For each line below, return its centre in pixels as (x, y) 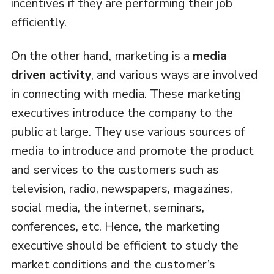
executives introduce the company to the (122, 113)
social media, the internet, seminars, (107, 207)
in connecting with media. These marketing (126, 94)
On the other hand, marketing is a (100, 56)
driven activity (51, 75)
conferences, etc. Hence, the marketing (115, 226)
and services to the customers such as (115, 169)
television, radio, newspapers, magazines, (121, 188)
